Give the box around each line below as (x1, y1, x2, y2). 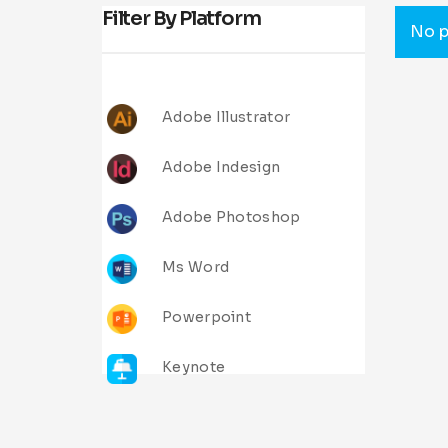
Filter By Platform (102, 6, 261, 31)
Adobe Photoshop (162, 208, 301, 227)
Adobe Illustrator (162, 108, 291, 127)
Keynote (162, 358, 226, 377)
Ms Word (162, 258, 230, 277)
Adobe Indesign (162, 158, 281, 177)
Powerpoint (162, 308, 251, 327)
